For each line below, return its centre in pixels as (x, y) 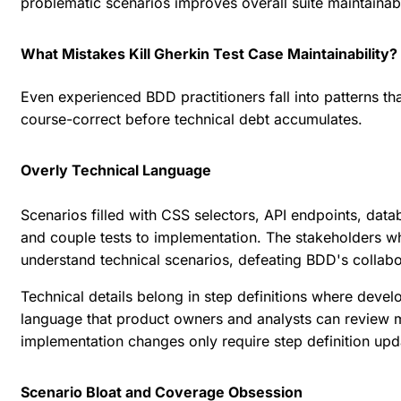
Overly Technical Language (116, 170)
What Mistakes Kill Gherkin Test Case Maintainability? (209, 53)
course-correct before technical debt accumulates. (192, 119)
